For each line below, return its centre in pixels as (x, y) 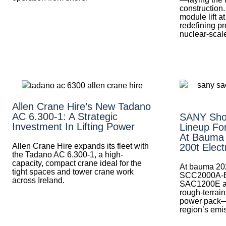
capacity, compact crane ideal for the (77, 163)
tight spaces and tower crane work (73, 172)
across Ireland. (38, 180)
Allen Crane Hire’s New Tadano (81, 106)
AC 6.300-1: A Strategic (65, 116)
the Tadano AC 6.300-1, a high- (68, 154)
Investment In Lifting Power (73, 126)
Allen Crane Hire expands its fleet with (80, 146)
